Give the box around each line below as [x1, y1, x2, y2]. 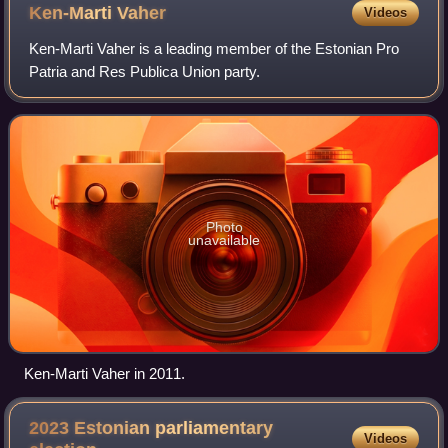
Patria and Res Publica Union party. [29, 62, 261, 80]
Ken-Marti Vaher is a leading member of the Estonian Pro [29, 39, 400, 57]
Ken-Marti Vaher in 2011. [24, 365, 185, 383]
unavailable [188, 232, 260, 249]
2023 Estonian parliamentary [29, 418, 274, 439]
